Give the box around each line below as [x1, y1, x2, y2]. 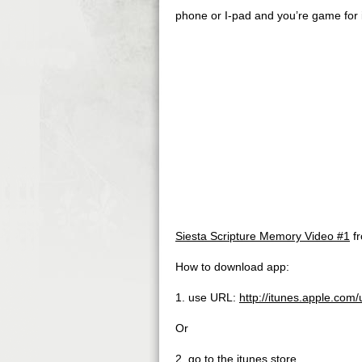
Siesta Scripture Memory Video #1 [175, 229, 350, 242]
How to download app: [175, 260, 289, 273]
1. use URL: [175, 291, 239, 304]
